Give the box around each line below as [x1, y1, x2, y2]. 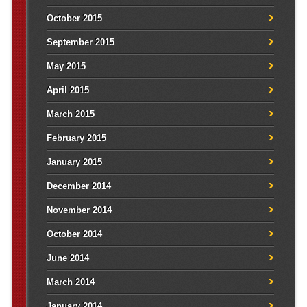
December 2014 [46, 181, 111, 192]
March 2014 [46, 277, 95, 288]
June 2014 [46, 253, 89, 264]
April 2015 [46, 85, 89, 96]
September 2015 [46, 37, 114, 48]
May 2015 [46, 61, 86, 72]
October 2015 [46, 13, 102, 24]
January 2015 [46, 157, 102, 168]
